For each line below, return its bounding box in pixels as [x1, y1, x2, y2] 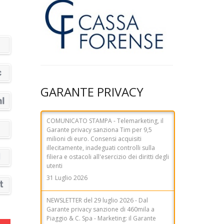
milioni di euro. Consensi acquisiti [46, 129, 141, 138]
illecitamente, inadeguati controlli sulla [46, 138, 155, 147]
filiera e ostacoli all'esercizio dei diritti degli [46, 147, 169, 156]
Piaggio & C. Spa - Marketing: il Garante [46, 208, 156, 217]
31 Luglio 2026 [46, 168, 87, 177]
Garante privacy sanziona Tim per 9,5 [46, 120, 152, 129]
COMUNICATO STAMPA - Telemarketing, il [46, 111, 163, 120]
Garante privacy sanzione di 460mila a [46, 199, 154, 208]
